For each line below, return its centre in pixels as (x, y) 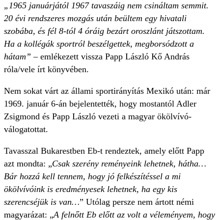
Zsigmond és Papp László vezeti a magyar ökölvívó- (98, 117)
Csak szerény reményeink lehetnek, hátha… (129, 164)
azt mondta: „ (28, 164)
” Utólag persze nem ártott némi (137, 202)
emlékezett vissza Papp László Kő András (114, 57)
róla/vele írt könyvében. (46, 69)
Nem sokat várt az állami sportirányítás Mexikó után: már (107, 91)
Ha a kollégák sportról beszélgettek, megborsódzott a (99, 44)
